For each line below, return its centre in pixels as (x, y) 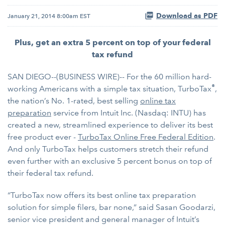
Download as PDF (187, 16)
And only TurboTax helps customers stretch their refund (108, 149)
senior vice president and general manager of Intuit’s (103, 219)
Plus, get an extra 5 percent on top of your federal (113, 42)
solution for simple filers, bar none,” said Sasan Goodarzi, (111, 207)
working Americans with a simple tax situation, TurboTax (109, 89)
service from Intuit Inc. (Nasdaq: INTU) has (129, 113)
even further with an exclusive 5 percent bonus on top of (110, 161)
